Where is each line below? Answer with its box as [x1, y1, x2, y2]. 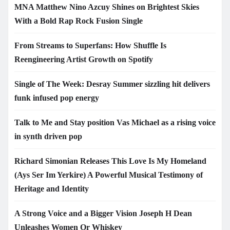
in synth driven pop [14, 131, 82, 141]
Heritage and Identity [14, 184, 89, 193]
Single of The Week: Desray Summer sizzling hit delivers [14, 79, 210, 88]
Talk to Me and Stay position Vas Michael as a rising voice [14, 118, 216, 127]
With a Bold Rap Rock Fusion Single [14, 16, 143, 25]
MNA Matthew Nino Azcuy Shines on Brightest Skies [14, 2, 199, 11]
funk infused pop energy [14, 93, 99, 102]
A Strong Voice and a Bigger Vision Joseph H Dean [14, 208, 192, 218]
